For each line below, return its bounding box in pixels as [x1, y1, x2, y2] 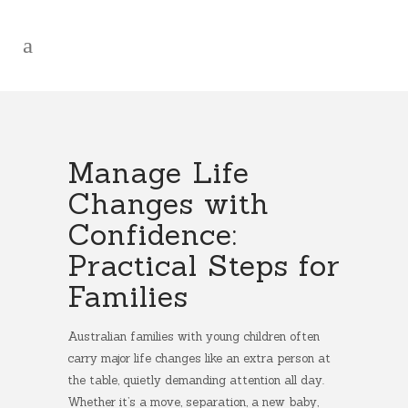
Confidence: [67, 216, 238, 253]
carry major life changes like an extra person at [67, 351, 331, 366]
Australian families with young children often [67, 329, 320, 344]
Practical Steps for [67, 247, 341, 284]
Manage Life [67, 154, 250, 191]
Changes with [67, 185, 270, 222]
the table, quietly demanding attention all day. [67, 372, 324, 388]
